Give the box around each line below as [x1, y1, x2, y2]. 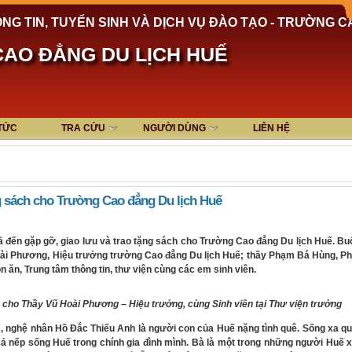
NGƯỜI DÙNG [143, 123, 206, 134]
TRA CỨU [61, 123, 105, 134]
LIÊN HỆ [253, 123, 290, 134]
